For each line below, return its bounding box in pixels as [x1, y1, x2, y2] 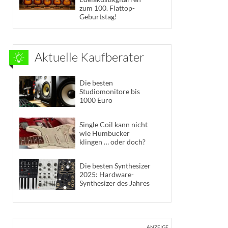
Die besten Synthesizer [79, 161, 151, 170]
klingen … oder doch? [79, 137, 146, 146]
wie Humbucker [79, 128, 130, 137]
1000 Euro [79, 96, 112, 105]
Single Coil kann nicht [79, 120, 148, 129]
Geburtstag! [79, 12, 117, 21]
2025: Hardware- [79, 170, 134, 179]
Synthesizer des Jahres [79, 179, 150, 188]
